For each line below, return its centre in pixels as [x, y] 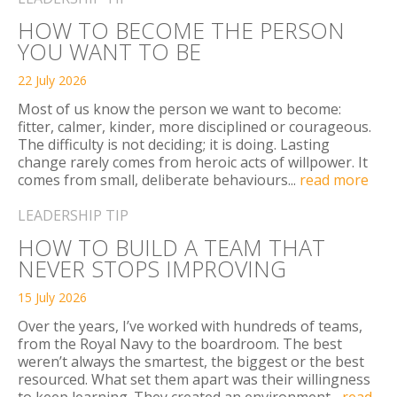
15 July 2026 [52, 297]
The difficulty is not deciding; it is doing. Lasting [174, 144]
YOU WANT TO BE [109, 51]
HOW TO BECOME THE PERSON [181, 30]
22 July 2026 [52, 80]
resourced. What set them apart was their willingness [194, 379]
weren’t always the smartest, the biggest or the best [191, 361]
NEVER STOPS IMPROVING [152, 268]
